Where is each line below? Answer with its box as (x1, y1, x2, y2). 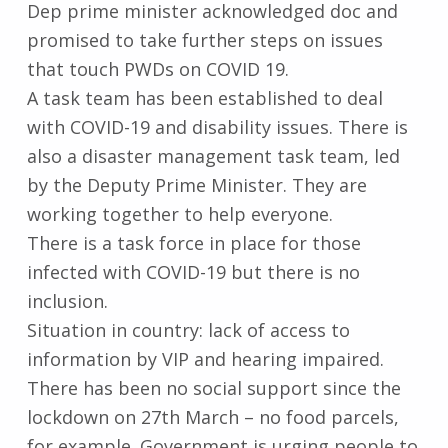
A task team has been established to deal (26, 86, 383, 111)
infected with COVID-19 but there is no (26, 260, 360, 285)
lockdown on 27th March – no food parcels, (26, 405, 399, 430)
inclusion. (26, 289, 108, 314)
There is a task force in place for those (26, 231, 361, 256)
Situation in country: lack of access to (26, 318, 350, 343)
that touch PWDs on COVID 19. (26, 57, 289, 82)
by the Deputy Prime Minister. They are (26, 173, 367, 198)
